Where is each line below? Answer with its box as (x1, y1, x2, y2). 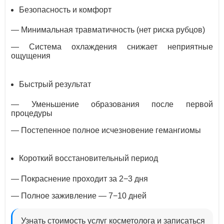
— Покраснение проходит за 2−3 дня (11, 174, 148, 183)
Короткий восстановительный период (19, 154, 158, 163)
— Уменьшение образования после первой (11, 100, 213, 109)
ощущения (11, 51, 51, 60)
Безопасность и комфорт (19, 5, 112, 14)
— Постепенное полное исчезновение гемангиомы (11, 126, 201, 135)
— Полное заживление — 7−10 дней (11, 191, 147, 200)
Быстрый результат (19, 79, 91, 88)
